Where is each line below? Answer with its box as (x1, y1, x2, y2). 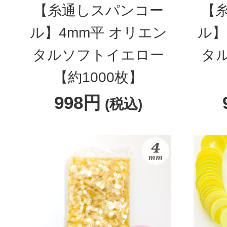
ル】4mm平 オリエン (29, 25, 167, 41)
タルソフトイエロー (32, 47, 165, 63)
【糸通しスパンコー (33, 3, 164, 18)
